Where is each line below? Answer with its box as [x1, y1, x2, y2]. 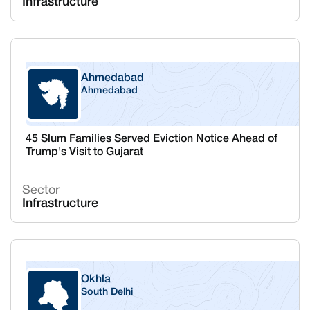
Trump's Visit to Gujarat [25, 147, 143, 157]
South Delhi [80, 288, 133, 297]
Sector [21, 185, 60, 197]
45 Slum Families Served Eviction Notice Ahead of [25, 134, 277, 144]
